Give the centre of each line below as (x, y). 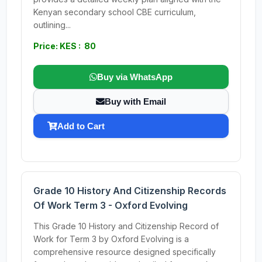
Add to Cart (81, 126)
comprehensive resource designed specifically (125, 252)
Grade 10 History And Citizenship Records (130, 191)
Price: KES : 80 (65, 46)
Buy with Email (135, 101)
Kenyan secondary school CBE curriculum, (115, 12)
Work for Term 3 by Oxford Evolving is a (111, 239)
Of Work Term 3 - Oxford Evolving (111, 205)
